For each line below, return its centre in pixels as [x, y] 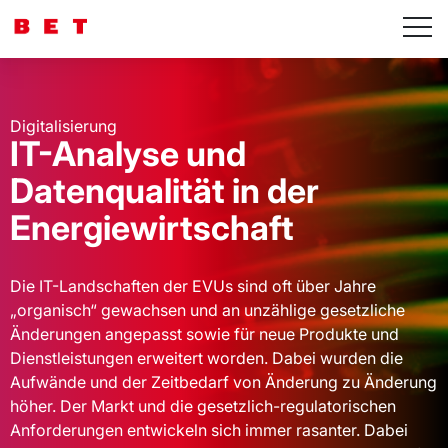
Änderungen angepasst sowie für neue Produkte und [204, 333]
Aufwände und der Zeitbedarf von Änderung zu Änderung [223, 381]
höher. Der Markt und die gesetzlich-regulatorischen [203, 405]
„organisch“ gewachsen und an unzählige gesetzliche [207, 309]
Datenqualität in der [164, 190]
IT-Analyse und [128, 153]
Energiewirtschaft [152, 227]
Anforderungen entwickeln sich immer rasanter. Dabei [209, 429]
